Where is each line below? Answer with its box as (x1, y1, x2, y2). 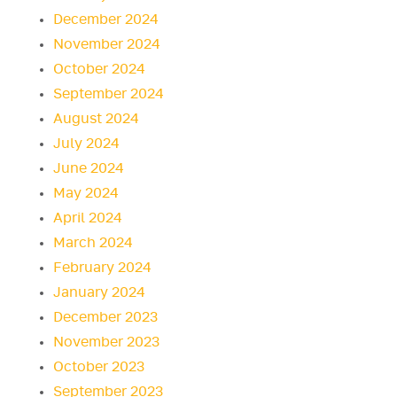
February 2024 (53, 261, 152, 276)
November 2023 (53, 335, 160, 350)
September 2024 (53, 87, 164, 102)
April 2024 (53, 211, 122, 226)
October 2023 (53, 360, 144, 375)
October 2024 (53, 62, 145, 77)
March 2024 (53, 236, 133, 251)
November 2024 (53, 37, 160, 52)
